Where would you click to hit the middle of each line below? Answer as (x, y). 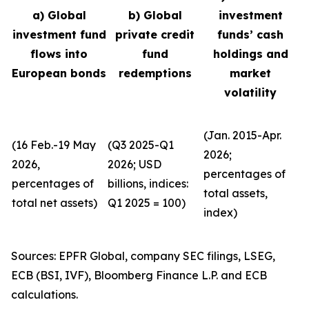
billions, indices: (148, 183)
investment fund (59, 34)
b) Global (155, 15)
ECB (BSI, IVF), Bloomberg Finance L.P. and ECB (139, 275)
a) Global (59, 15)
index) (220, 212)
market (250, 73)
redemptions (155, 73)
